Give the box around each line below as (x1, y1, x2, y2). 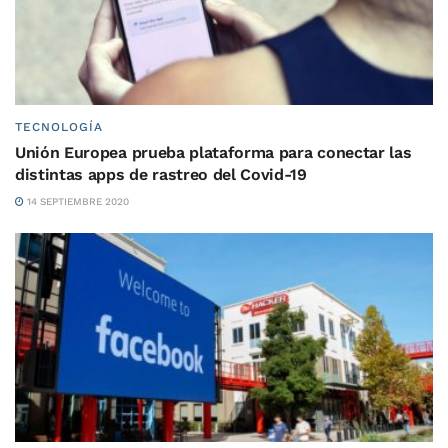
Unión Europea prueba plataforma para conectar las (15, 143, 412, 162)
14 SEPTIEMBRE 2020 (24, 196, 129, 207)
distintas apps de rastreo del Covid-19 (15, 165, 307, 184)
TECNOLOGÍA (15, 120, 103, 134)
